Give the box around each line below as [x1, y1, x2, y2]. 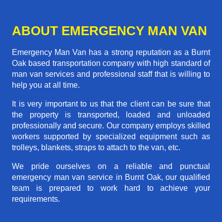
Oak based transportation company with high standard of [12, 58, 210, 67]
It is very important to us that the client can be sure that [12, 99, 210, 108]
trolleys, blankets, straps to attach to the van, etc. [12, 143, 180, 152]
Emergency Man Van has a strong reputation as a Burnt [12, 48, 210, 56]
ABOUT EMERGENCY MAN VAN [12, 23, 207, 38]
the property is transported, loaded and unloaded [12, 110, 210, 119]
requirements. [12, 194, 60, 203]
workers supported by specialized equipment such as [12, 132, 210, 141]
